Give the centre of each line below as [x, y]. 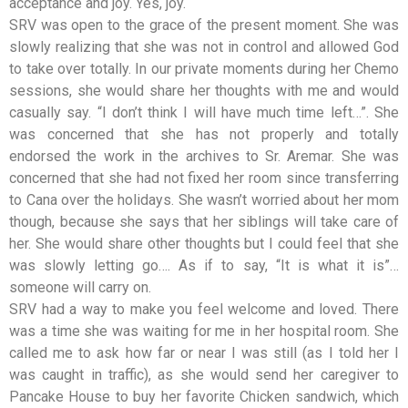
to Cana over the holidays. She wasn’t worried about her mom [204, 200]
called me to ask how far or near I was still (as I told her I [204, 353]
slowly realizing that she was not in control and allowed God [204, 47]
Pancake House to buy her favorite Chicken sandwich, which [204, 397]
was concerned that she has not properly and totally [204, 134]
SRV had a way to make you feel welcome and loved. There [204, 309]
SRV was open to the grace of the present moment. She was [204, 25]
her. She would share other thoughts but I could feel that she [204, 244]
